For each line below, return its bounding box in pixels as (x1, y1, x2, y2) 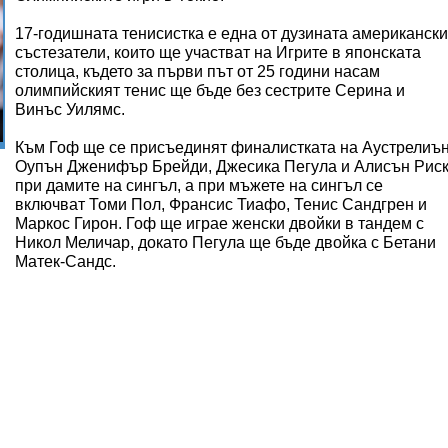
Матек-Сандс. (15, 253, 116, 270)
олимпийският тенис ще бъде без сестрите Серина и (15, 82, 405, 99)
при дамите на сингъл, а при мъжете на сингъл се (15, 177, 383, 194)
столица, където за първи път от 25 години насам (15, 63, 380, 80)
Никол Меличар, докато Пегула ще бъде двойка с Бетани (15, 234, 436, 251)
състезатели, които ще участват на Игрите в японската (15, 44, 421, 61)
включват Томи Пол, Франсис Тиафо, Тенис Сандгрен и (15, 196, 427, 213)
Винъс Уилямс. (15, 101, 125, 118)
